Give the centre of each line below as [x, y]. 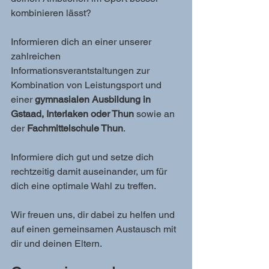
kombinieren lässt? [51, 13]
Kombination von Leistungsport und [87, 85]
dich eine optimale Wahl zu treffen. [83, 186]
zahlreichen [37, 56]
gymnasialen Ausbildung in [94, 99]
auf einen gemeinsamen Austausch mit [95, 229]
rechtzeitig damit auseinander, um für [90, 171]
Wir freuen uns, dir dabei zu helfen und [94, 215]
